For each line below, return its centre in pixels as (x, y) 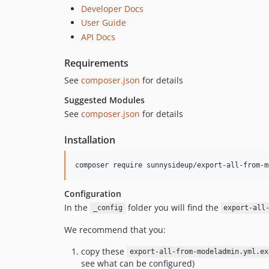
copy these (104, 251)
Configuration (93, 193)
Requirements (96, 63)
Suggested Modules (104, 100)
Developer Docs (112, 8)
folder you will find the (173, 207)
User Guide (104, 23)
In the (77, 207)
